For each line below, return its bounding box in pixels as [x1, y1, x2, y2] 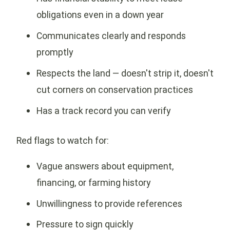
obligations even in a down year [36, 9, 164, 21]
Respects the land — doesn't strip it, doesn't [36, 67, 214, 80]
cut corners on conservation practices [36, 84, 193, 96]
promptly [36, 46, 73, 59]
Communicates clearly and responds [36, 30, 186, 42]
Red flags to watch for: [16, 135, 109, 147]
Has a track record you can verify [36, 104, 170, 117]
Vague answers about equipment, [36, 160, 174, 172]
